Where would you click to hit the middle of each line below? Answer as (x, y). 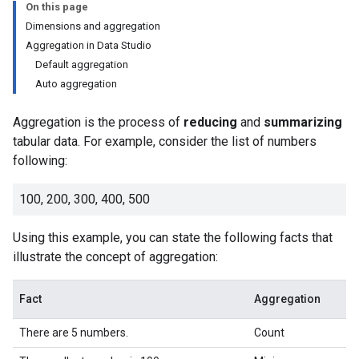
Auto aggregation (76, 84)
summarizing (303, 122)
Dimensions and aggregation (93, 26)
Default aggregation (82, 65)
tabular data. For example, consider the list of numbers (165, 141)
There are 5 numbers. (74, 333)
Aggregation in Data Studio (89, 45)
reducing (210, 122)
